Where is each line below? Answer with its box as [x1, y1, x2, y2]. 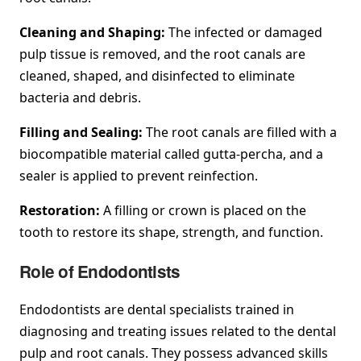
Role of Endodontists [19, 259, 180, 284]
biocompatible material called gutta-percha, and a [19, 145, 323, 164]
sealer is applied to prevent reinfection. [19, 167, 258, 185]
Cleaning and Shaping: [19, 23, 165, 42]
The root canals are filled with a [146, 123, 337, 142]
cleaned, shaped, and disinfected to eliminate [19, 67, 295, 85]
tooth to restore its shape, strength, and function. [19, 223, 323, 242]
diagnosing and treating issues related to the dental [19, 322, 336, 340]
